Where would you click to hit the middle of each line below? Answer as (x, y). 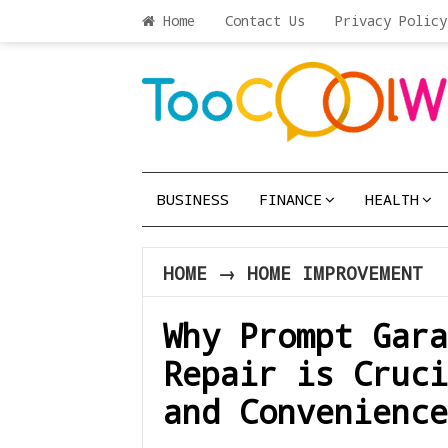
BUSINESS (193, 199)
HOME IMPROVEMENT (335, 273)
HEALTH (392, 199)
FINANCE (290, 199)
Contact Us (265, 20)
